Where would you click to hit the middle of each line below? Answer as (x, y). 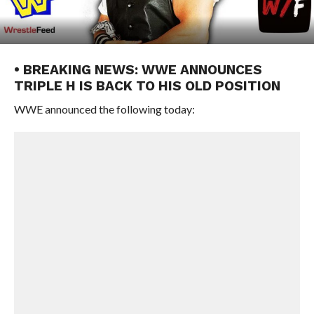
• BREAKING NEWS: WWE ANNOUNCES (138, 70)
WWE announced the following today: (104, 109)
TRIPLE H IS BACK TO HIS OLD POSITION (147, 86)
